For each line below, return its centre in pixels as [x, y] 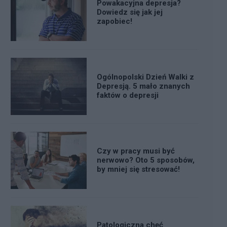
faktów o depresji [128, 96]
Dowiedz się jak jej [130, 12]
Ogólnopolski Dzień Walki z [145, 77]
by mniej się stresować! [138, 169]
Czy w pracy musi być [136, 151]
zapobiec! [115, 22]
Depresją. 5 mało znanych [143, 86]
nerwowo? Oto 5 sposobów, [146, 160]
